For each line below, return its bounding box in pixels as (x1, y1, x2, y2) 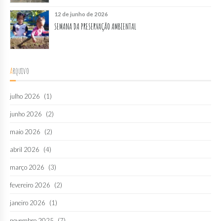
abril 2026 (10, 145, 39, 153)
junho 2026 (10, 110, 42, 118)
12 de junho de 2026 (54, 11, 108, 18)
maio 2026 (10, 127, 40, 136)
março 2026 (10, 163, 44, 171)
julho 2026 (10, 92, 40, 100)
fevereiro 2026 (10, 181, 50, 189)
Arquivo (13, 65, 29, 76)
